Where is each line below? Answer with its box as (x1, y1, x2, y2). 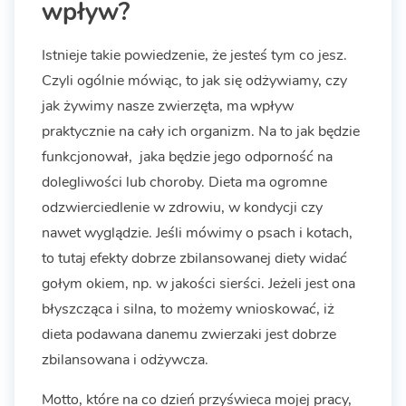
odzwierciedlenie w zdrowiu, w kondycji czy (42, 197, 323, 217)
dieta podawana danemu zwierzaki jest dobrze (42, 324, 336, 344)
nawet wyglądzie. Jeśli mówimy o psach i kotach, (42, 222, 353, 243)
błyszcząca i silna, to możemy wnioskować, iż (42, 298, 334, 319)
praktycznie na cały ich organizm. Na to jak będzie (42, 121, 360, 141)
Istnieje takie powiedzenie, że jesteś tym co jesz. (42, 44, 347, 65)
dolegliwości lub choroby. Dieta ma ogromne (42, 171, 327, 192)
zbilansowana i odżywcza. (42, 349, 208, 370)
